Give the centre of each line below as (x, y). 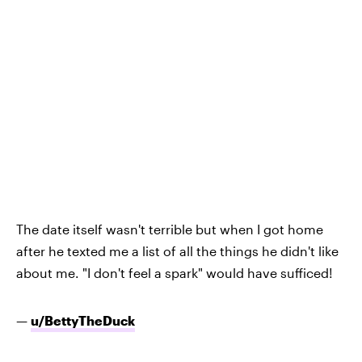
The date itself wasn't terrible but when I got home (170, 229)
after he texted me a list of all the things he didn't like (177, 251)
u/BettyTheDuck (83, 321)
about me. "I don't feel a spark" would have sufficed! (175, 273)
